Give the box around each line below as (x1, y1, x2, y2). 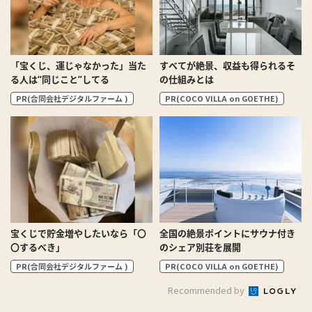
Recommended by (168, 283, 247, 297)
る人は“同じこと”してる (10, 73, 109, 86)
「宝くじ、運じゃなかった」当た (10, 59, 146, 72)
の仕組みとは (159, 73, 214, 86)
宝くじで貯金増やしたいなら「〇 (10, 227, 146, 240)
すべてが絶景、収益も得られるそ (159, 59, 295, 72)
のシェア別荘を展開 (159, 241, 241, 254)
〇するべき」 (10, 241, 65, 254)
